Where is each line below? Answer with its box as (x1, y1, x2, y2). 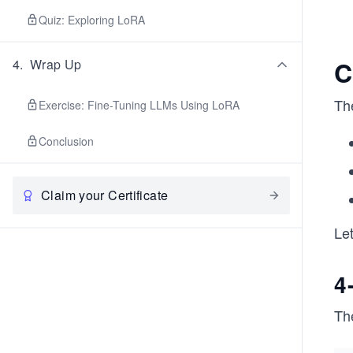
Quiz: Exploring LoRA (39, 12, 145, 28)
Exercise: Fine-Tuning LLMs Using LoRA (39, 97, 240, 113)
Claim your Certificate (41, 186, 169, 204)
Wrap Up (29, 55, 82, 73)
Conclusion (39, 133, 94, 149)
